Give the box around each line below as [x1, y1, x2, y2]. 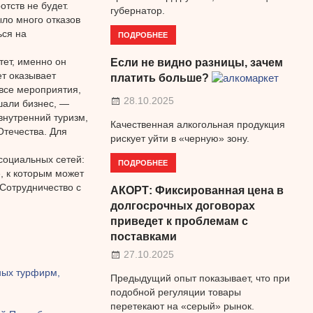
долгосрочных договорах [110, 199, 255, 212]
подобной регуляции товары [110, 286, 241, 298]
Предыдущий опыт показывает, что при [110, 272, 290, 284]
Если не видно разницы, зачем [110, 56, 283, 68]
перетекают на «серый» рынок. [110, 300, 254, 312]
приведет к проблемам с [110, 214, 248, 227]
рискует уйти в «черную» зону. [110, 132, 249, 144]
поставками [110, 230, 177, 242]
